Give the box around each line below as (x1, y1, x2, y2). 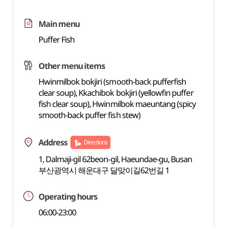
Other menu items (38, 60, 105, 71)
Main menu (38, 18, 80, 29)
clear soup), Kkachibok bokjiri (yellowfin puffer (38, 87, 194, 98)
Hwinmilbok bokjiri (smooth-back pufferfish (38, 76, 186, 87)
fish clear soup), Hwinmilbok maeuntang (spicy (38, 98, 196, 109)
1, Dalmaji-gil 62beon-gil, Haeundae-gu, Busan (38, 154, 193, 165)
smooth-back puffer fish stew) (38, 109, 140, 121)
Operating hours (38, 191, 98, 202)
